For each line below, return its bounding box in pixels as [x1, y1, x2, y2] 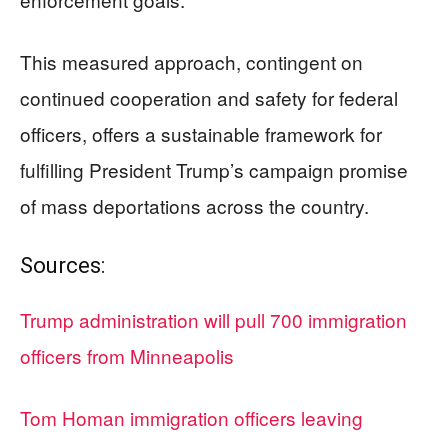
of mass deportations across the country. [20, 191, 369, 219]
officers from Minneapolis [20, 341, 234, 369]
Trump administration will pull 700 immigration [20, 305, 407, 333]
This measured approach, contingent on [20, 47, 363, 75]
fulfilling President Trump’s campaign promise [20, 155, 408, 183]
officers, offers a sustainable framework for [20, 119, 382, 147]
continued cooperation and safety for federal [20, 83, 398, 111]
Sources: [20, 252, 105, 278]
